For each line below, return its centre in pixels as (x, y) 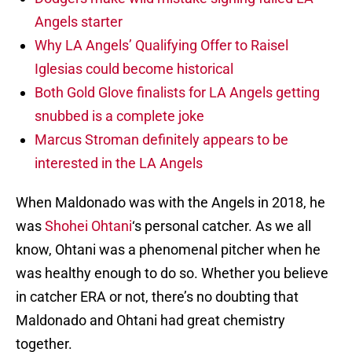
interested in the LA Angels (119, 163)
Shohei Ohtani (88, 226)
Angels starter (79, 22)
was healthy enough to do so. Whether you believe (172, 273)
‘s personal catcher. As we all (222, 226)
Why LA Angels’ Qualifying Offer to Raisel (161, 46)
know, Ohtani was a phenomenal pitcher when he (168, 250)
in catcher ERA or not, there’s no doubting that (157, 297)
